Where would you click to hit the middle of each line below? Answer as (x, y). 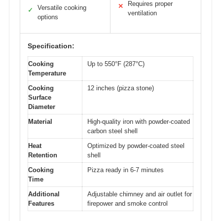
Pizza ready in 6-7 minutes (126, 170)
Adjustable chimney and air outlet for (140, 194)
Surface (40, 97)
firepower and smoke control (128, 203)
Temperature (47, 73)
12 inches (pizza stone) (121, 88)
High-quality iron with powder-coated (139, 121)
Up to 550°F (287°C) (116, 64)
